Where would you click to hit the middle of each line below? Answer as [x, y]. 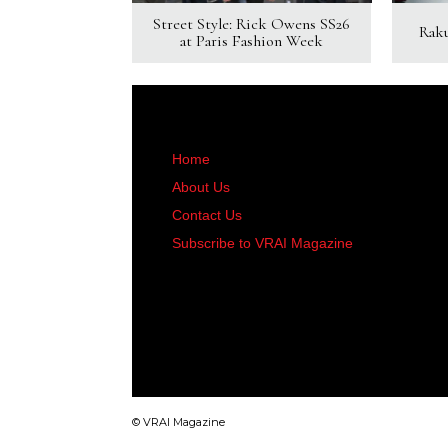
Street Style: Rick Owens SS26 [251, 23]
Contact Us [207, 214]
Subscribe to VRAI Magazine [262, 242]
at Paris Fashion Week [251, 40]
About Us [201, 186]
